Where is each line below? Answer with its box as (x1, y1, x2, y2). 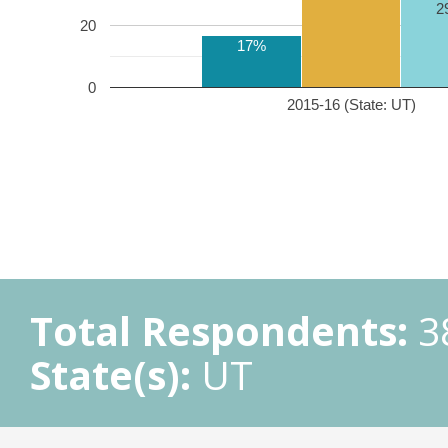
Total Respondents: (30, 304, 408, 357)
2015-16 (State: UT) (286, 95, 416, 113)
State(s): (30, 348, 191, 401)
